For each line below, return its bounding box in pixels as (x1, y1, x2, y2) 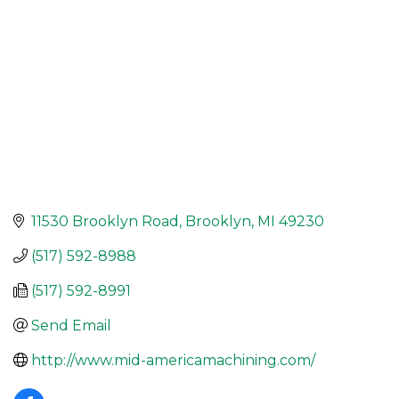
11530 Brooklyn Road (31, 212, 179, 230)
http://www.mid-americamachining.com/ (31, 351, 315, 369)
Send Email (31, 316, 111, 334)
